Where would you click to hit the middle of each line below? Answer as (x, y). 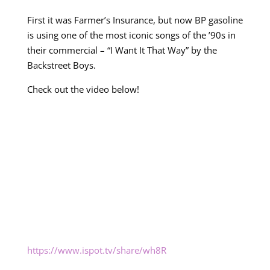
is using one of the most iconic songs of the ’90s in (131, 35)
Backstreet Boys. (61, 65)
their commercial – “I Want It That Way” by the (122, 50)
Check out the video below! (83, 89)
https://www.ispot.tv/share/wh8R (96, 250)
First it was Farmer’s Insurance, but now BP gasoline (135, 20)
